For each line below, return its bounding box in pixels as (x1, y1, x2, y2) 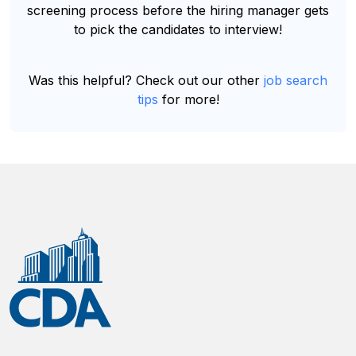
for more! (157, 91, 219, 108)
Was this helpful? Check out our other (29, 72, 264, 89)
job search (264, 72, 327, 89)
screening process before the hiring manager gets (27, 2, 329, 19)
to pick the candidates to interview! (74, 21, 282, 38)
